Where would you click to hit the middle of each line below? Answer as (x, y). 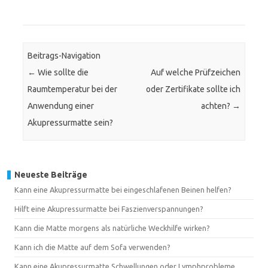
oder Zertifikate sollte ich (193, 89)
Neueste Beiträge (51, 174)
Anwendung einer (61, 106)
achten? (216, 106)
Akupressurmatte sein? (71, 123)
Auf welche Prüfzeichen (195, 73)
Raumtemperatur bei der (73, 89)
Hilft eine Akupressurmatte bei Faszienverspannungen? (109, 208)
